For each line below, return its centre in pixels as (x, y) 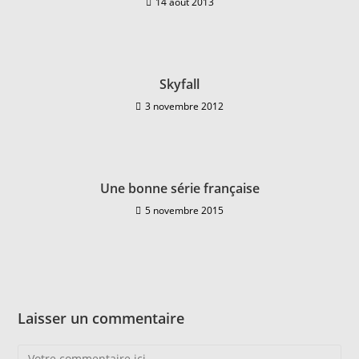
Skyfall (179, 84)
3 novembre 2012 (184, 106)
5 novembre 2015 (184, 210)
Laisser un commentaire (101, 318)
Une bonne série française (179, 188)
